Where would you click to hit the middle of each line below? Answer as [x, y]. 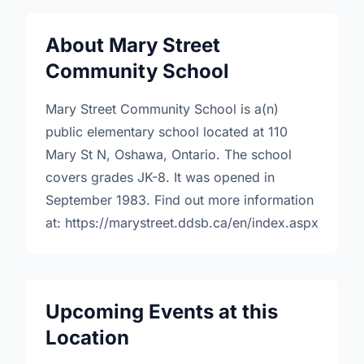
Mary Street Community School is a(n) [162, 109]
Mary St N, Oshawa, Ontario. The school [169, 154]
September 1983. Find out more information [180, 200]
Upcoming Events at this [162, 312]
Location [87, 338]
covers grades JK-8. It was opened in [160, 177]
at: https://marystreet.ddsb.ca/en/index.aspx [182, 223]
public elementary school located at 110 [167, 132]
